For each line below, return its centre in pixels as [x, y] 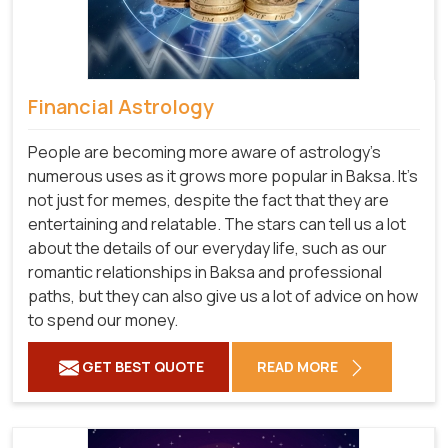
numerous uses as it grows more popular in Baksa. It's [223, 176]
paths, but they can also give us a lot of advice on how [223, 296]
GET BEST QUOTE [141, 367]
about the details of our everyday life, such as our [207, 248]
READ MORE [299, 367]
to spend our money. [103, 320]
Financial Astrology [121, 106]
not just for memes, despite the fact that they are [208, 200]
